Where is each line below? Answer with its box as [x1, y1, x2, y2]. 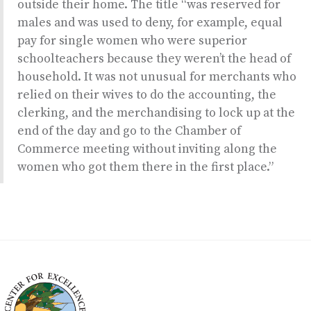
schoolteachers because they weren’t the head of [17, 51, 291, 67]
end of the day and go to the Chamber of [17, 124, 241, 139]
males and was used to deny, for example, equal [17, 15, 283, 31]
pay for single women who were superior [17, 33, 247, 49]
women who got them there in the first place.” [17, 160, 274, 175]
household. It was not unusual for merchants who [17, 69, 296, 85]
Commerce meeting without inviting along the [17, 142, 277, 157]
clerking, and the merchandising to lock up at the [17, 106, 295, 121]
